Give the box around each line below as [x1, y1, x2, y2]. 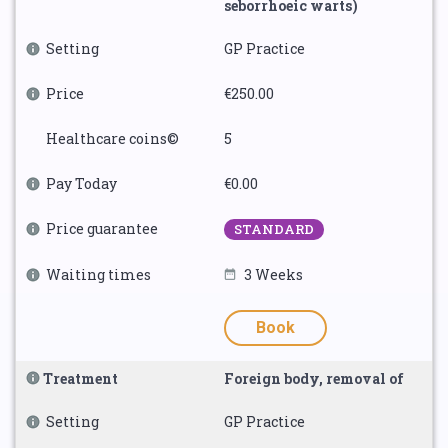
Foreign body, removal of [224, 369, 404, 388]
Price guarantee [46, 219, 158, 238]
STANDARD [234, 220, 314, 238]
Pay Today [46, 174, 117, 193]
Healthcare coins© [46, 129, 179, 148]
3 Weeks [244, 265, 303, 284]
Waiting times [46, 265, 151, 284]
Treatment [43, 369, 118, 388]
